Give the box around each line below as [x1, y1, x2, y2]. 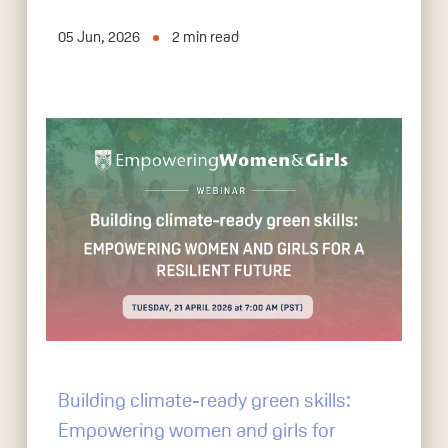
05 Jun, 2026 [58, 28, 141, 46]
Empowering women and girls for [58, 418, 337, 441]
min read [183, 28, 240, 46]
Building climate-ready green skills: [58, 388, 352, 411]
